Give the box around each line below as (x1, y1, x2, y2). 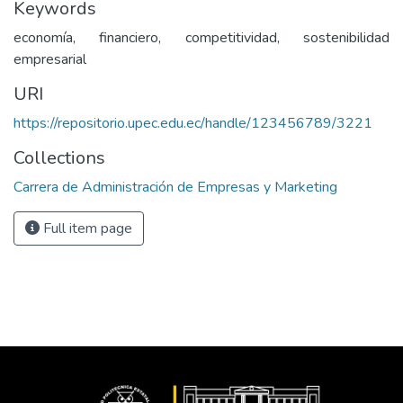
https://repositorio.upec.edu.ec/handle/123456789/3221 (13, 113, 372, 133)
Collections (13, 146, 105, 170)
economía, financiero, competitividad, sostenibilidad (13, 28, 390, 48)
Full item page (40, 219, 132, 238)
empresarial (13, 49, 86, 69)
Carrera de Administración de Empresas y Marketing (13, 177, 337, 197)
